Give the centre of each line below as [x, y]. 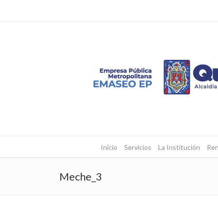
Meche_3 [81, 176]
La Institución [179, 147]
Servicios [137, 147]
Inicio [109, 147]
